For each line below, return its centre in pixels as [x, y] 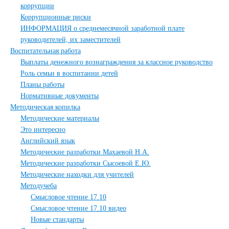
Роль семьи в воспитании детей [69, 73]
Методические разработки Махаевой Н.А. [85, 152]
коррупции [37, 6]
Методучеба [39, 186]
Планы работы [42, 85]
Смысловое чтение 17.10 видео [78, 208]
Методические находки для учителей [77, 175]
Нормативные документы [60, 96]
